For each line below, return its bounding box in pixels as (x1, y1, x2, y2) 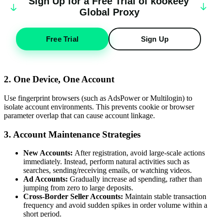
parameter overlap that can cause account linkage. (4, 111, 155, 120)
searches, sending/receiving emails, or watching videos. (23, 166, 192, 175)
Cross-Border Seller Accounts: (23, 192, 123, 201)
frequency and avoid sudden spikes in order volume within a (23, 201, 207, 210)
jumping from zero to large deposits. (23, 184, 133, 192)
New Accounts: (23, 149, 75, 157)
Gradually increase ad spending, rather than (70, 175, 202, 184)
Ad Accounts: (23, 175, 70, 184)
